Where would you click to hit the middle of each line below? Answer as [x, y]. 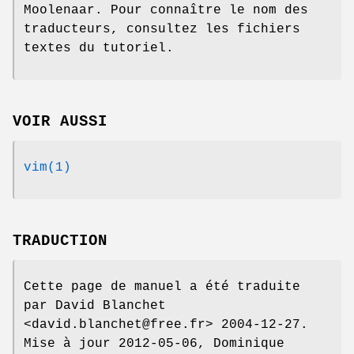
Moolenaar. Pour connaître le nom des [166, 11]
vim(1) [47, 167]
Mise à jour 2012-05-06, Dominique [154, 343]
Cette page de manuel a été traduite [162, 286]
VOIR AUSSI [60, 121]
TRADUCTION [60, 241]
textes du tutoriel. [99, 49]
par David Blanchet [95, 305]
